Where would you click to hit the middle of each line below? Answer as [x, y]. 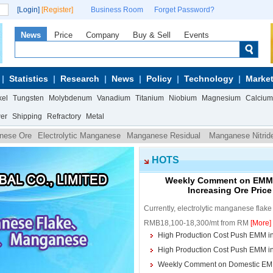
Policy [159, 79]
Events [197, 35]
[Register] [57, 10]
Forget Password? [184, 10]
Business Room [117, 10]
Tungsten [28, 98]
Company [103, 35]
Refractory [64, 116]
